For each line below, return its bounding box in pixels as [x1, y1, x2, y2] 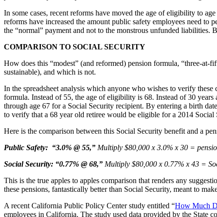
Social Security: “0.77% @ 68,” [4, 160, 103, 169]
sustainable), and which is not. [4, 68, 96, 77]
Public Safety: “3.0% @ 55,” [4, 143, 95, 152]
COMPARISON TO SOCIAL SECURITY [4, 43, 145, 51]
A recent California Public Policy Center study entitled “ [4, 201, 175, 210]
